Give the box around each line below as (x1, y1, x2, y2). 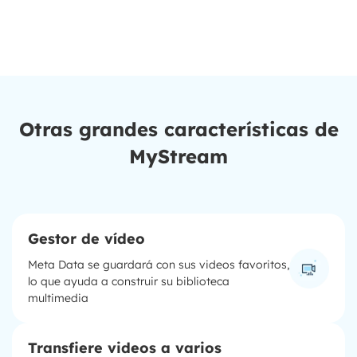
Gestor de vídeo (28, 229, 145, 249)
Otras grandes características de (18, 117, 339, 142)
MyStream (129, 144, 228, 169)
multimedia (28, 291, 88, 306)
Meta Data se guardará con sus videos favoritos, (28, 257, 289, 273)
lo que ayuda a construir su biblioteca (28, 274, 229, 289)
